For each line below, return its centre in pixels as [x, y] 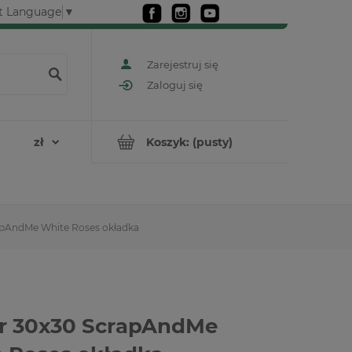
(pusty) [213, 142]
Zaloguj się [175, 85]
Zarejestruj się [183, 64]
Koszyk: [168, 142]
